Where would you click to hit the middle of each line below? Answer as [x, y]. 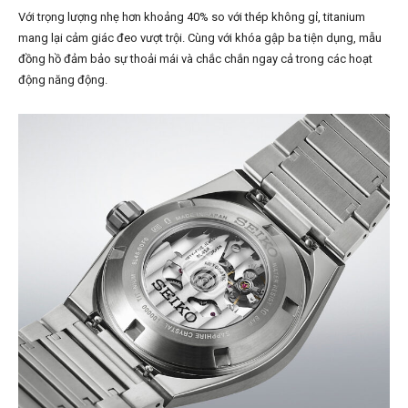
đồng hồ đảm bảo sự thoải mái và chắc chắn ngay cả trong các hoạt [195, 59]
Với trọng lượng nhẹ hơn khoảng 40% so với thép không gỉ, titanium [192, 17]
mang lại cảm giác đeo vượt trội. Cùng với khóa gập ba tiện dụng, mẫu [200, 38]
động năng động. [63, 80]
